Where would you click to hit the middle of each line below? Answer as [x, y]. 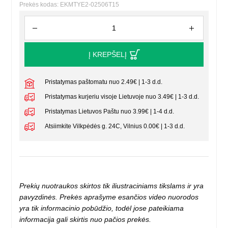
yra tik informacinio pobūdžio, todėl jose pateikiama [102, 208]
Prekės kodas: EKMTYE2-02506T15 [69, 5]
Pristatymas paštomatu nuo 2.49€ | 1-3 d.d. [104, 82]
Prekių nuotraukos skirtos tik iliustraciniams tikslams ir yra [112, 186]
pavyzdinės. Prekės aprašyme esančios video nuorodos [109, 197]
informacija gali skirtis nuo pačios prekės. [85, 220]
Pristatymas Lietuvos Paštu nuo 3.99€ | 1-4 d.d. [110, 112]
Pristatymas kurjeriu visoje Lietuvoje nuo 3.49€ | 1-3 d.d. [122, 97]
